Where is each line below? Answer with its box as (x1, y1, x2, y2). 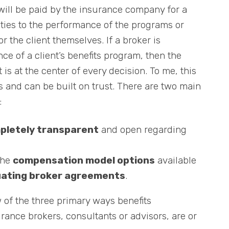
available (155, 154, 196, 166)
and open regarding (99, 123, 187, 135)
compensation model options (13, 154, 155, 166)
